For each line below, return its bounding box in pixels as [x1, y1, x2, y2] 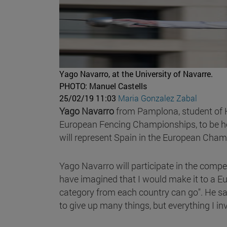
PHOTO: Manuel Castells [59, 80, 147, 91]
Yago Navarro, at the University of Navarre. [59, 68, 213, 79]
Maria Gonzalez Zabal [118, 92, 197, 103]
